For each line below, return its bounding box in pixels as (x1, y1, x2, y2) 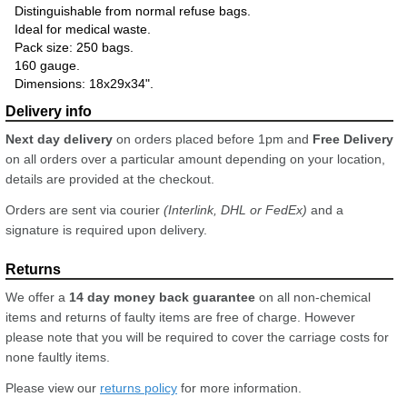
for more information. (177, 380, 302, 395)
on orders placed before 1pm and (113, 131, 313, 146)
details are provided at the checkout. (5, 171, 214, 186)
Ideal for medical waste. (15, 21, 151, 36)
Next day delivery (5, 131, 113, 146)
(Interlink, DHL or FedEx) (164, 202, 307, 217)
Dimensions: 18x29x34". (15, 75, 154, 91)
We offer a (5, 289, 69, 304)
